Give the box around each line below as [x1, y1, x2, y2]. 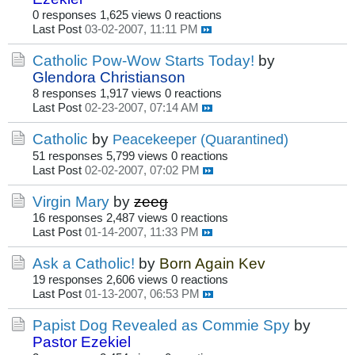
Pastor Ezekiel [32, 333, 131, 351]
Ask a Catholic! [32, 254, 135, 273]
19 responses [32, 273, 103, 287]
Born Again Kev [159, 254, 265, 273]
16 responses [32, 212, 103, 225]
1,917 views [100, 87, 162, 101]
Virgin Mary [32, 193, 109, 211]
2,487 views [106, 212, 168, 225]
